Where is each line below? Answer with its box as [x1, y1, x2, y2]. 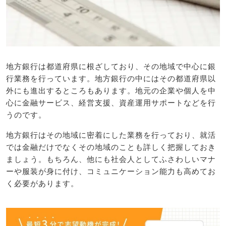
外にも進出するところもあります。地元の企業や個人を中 [6, 86, 216, 96]
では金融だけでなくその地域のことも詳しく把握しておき [6, 142, 216, 152]
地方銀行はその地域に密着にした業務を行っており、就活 [6, 130, 216, 140]
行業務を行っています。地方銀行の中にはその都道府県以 [6, 74, 216, 84]
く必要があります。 [6, 178, 79, 188]
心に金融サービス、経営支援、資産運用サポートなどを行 [6, 98, 216, 108]
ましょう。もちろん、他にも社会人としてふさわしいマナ [6, 154, 216, 164]
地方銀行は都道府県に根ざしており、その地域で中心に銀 [6, 62, 216, 72]
